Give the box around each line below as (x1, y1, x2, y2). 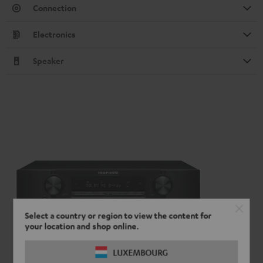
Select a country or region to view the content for (25, 210, 212, 221)
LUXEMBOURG (113, 247, 168, 258)
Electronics (33, 29, 76, 41)
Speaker (33, 55, 64, 67)
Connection (33, 2, 76, 14)
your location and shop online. (25, 220, 139, 232)
